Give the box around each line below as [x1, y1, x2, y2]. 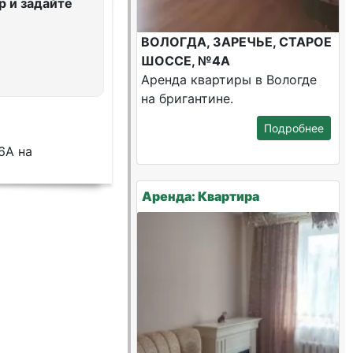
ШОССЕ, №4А [141, 53, 231, 69]
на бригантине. [141, 91, 234, 106]
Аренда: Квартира [142, 188, 260, 204]
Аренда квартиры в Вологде [141, 72, 318, 87]
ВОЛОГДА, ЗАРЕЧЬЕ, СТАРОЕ [141, 34, 333, 50]
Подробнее [263, 121, 324, 135]
